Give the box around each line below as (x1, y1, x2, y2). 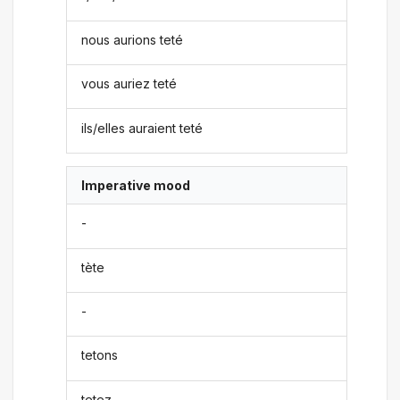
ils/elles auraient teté (81, 120, 204, 136)
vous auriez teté (81, 76, 178, 92)
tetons (81, 347, 119, 363)
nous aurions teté (81, 31, 184, 47)
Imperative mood (81, 177, 191, 193)
